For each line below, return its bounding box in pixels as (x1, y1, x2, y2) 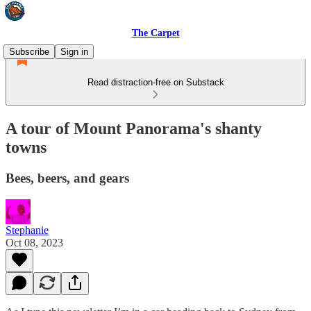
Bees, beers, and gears (6, 170, 129, 185)
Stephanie (6, 224, 49, 236)
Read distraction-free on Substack (87, 77, 224, 87)
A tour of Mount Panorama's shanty (6, 119, 262, 137)
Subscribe (9, 47, 49, 57)
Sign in (60, 47, 88, 57)
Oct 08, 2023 (6, 236, 63, 249)
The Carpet (131, 28, 180, 38)
